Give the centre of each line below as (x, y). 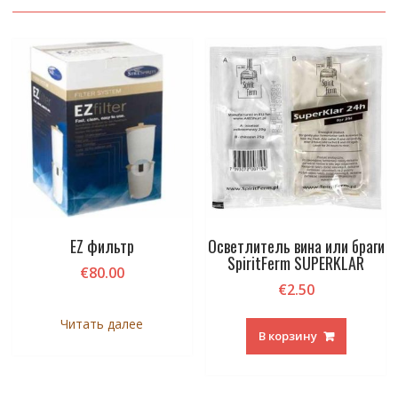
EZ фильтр (102, 247)
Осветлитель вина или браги (296, 247)
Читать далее (102, 324)
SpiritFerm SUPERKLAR (296, 263)
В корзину (287, 336)
